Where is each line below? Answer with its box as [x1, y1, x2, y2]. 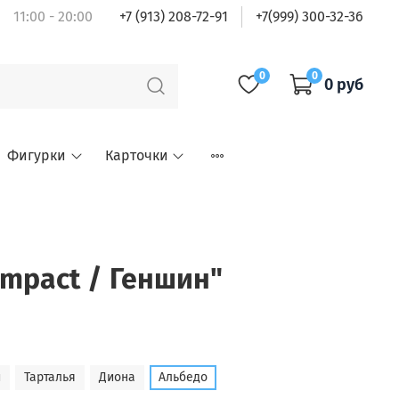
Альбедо [159, 369, 208, 385]
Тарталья [24, 369, 76, 385]
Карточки [104, 147, 168, 165]
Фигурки [7, 147, 67, 165]
